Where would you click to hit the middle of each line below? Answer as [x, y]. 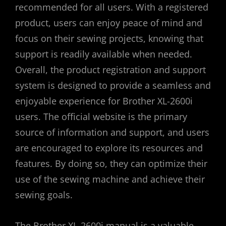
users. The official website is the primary [101, 116]
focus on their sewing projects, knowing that [109, 38]
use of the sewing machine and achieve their [110, 179]
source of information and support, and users [112, 132]
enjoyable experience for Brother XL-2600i [104, 101]
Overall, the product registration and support [110, 69]
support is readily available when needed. [104, 54]
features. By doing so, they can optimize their [111, 163]
